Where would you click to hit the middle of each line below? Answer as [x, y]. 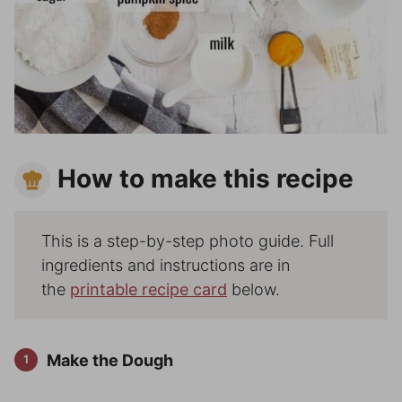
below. [253, 290]
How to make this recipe [205, 178]
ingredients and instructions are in [166, 266]
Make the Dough [109, 361]
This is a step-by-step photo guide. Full [188, 241]
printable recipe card [149, 290]
